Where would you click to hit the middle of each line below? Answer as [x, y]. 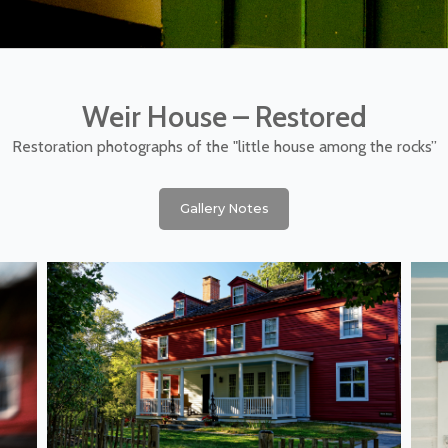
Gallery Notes [224, 208]
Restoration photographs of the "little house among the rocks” [224, 146]
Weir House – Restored [224, 116]
